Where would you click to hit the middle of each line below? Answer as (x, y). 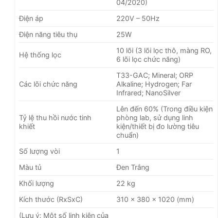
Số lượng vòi (39, 151)
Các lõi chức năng (48, 84)
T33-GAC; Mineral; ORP (155, 75)
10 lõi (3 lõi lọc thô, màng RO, (164, 51)
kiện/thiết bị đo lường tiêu (158, 127)
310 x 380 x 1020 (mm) (155, 200)
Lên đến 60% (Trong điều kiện (165, 109)
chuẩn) (128, 135)
